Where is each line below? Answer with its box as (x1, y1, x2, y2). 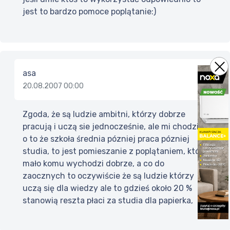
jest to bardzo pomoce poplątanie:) (23, 7, 156, 17)
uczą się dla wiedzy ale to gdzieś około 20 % (23, 183, 192, 194)
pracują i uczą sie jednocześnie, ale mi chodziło (23, 122, 205, 132)
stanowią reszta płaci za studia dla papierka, (23, 196, 193, 206)
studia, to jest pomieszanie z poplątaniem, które (23, 146, 207, 157)
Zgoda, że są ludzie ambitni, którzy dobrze (23, 109, 185, 120)
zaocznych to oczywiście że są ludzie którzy (23, 171, 194, 181)
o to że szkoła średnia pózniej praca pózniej (23, 134, 189, 144)
